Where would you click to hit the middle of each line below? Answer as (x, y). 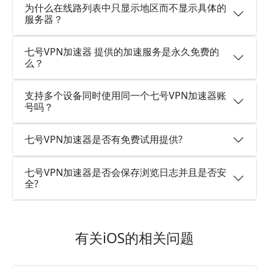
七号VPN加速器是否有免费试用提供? (104, 139)
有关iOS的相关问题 (134, 237)
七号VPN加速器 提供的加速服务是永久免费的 (122, 51)
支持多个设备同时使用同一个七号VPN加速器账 (125, 95)
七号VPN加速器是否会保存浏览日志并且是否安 (125, 172)
